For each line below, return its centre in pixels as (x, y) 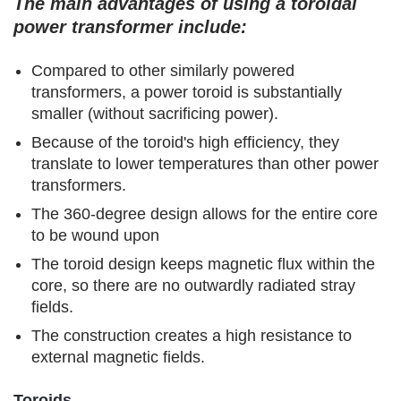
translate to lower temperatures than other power (205, 163)
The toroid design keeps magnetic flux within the (203, 264)
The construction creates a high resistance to (192, 335)
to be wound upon (95, 235)
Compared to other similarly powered (163, 70)
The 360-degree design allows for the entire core (205, 213)
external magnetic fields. (118, 357)
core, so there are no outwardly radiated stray (193, 285)
